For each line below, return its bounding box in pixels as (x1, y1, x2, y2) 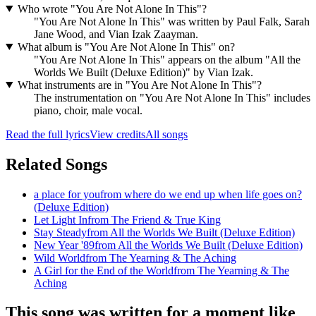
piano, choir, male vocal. (34, 104, 142, 116)
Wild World (34, 251, 85, 264)
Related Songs (6, 154, 107, 174)
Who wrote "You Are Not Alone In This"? (17, 2, 207, 15)
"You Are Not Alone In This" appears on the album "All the (34, 53, 300, 66)
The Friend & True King (111, 213, 221, 226)
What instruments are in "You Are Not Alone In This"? (17, 78, 262, 91)
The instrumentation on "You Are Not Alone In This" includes (34, 91, 310, 104)
